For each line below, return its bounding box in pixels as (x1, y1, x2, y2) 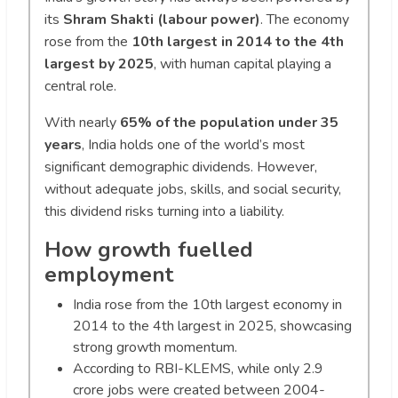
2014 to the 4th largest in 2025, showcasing (73, 316, 352, 337)
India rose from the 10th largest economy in (73, 295, 342, 315)
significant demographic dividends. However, (44, 157, 317, 178)
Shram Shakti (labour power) (63, 10, 260, 30)
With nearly (44, 113, 120, 133)
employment (44, 260, 173, 290)
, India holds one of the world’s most (82, 135, 305, 155)
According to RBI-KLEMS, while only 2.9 (73, 359, 323, 379)
